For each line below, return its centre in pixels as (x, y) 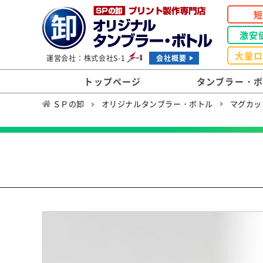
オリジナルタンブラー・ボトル (157, 104)
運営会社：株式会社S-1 (86, 58)
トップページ (113, 81)
